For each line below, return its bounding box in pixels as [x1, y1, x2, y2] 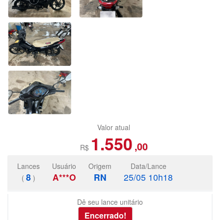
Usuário [52, 161, 76, 171]
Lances [17, 161, 40, 171]
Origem [88, 161, 111, 171]
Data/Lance [130, 161, 166, 171]
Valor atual [97, 122, 130, 133]
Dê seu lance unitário [77, 197, 143, 207]
